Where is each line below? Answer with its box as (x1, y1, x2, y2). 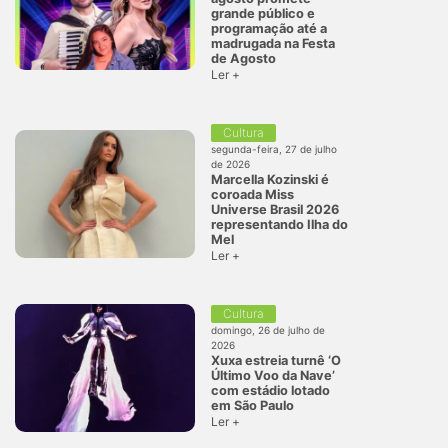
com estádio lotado (211, 382, 330, 398)
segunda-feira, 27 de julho (211, 142, 337, 155)
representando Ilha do (211, 216, 348, 232)
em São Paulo (211, 397, 294, 413)
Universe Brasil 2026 (211, 201, 339, 217)
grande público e (211, 5, 315, 21)
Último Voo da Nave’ (211, 367, 335, 383)
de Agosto (211, 50, 276, 66)
